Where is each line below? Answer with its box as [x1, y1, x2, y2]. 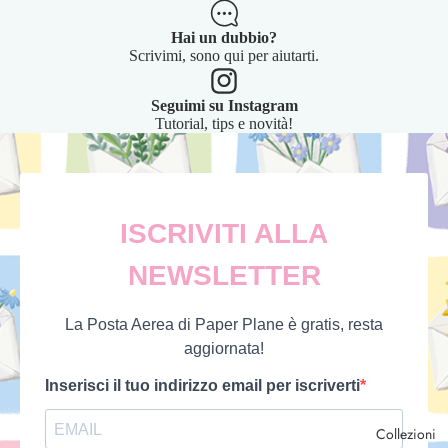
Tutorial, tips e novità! [155, 114, 293, 132]
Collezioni [376, 424, 436, 445]
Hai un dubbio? [171, 28, 277, 46]
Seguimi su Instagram [150, 96, 298, 114]
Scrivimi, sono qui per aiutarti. [129, 46, 319, 64]
